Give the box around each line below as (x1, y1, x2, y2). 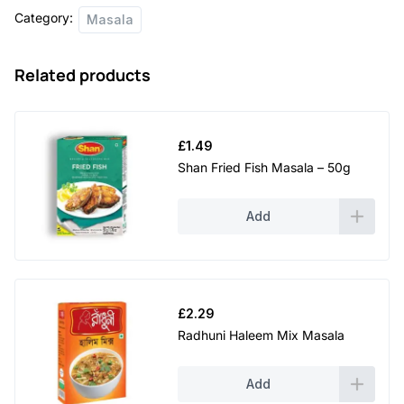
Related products (14, 64, 151, 87)
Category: (14, 9, 73, 25)
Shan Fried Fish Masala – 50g (178, 159, 351, 175)
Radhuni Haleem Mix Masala (178, 326, 344, 343)
